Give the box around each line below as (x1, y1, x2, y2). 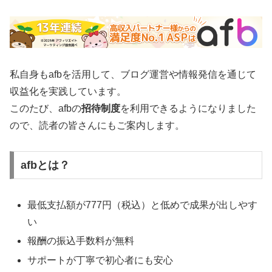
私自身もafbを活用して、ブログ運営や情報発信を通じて (10, 69, 256, 80)
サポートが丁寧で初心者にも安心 (27, 254, 174, 265)
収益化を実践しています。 (10, 86, 126, 97)
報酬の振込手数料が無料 (27, 236, 135, 246)
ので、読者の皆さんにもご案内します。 (10, 120, 185, 131)
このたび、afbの (10, 103, 81, 114)
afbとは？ (20, 159, 70, 172)
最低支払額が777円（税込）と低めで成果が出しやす (27, 200, 258, 211)
